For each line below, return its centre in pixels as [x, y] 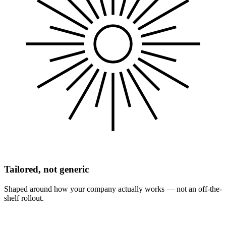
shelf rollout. [24, 198]
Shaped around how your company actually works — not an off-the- [113, 189]
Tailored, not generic [46, 169]
